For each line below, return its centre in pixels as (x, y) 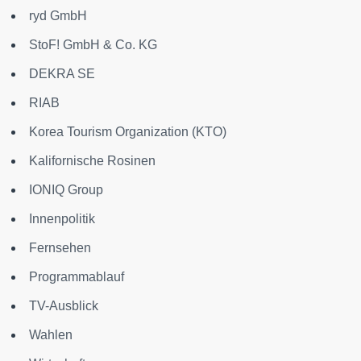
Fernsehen (60, 248)
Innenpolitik (62, 219)
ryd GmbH (58, 16)
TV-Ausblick (64, 306)
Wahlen (51, 335)
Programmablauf (77, 277)
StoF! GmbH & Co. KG (93, 45)
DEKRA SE (62, 74)
